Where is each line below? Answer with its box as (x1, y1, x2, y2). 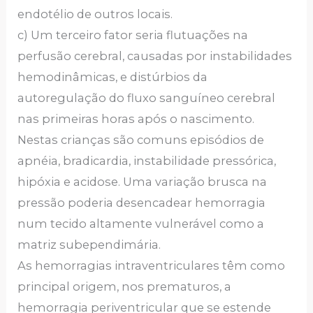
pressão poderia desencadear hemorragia (17, 196, 266, 210)
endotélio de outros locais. (17, 7, 173, 22)
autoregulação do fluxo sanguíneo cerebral (17, 91, 276, 105)
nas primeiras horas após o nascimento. (17, 112, 255, 126)
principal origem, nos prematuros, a (17, 279, 232, 294)
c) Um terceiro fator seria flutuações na (17, 28, 249, 43)
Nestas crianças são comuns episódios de (17, 133, 265, 147)
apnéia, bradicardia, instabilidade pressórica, (17, 154, 277, 168)
